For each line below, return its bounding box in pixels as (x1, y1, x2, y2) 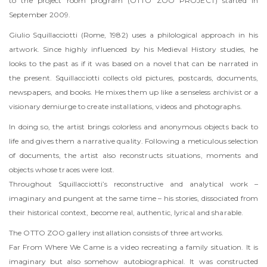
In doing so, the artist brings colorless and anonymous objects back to (9, 122, 258, 131)
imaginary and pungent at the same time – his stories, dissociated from (9, 194, 258, 203)
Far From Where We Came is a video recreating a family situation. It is (9, 243, 258, 252)
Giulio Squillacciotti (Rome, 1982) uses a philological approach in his (9, 30, 258, 39)
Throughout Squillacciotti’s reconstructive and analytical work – (9, 179, 258, 188)
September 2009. (9, 10, 71, 19)
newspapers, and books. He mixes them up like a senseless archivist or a (9, 88, 258, 97)
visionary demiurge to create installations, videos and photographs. (9, 102, 242, 111)
